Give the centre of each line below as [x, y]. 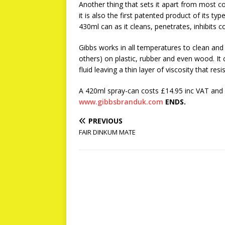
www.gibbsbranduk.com [121, 102]
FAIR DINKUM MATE [107, 132]
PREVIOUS [105, 121]
